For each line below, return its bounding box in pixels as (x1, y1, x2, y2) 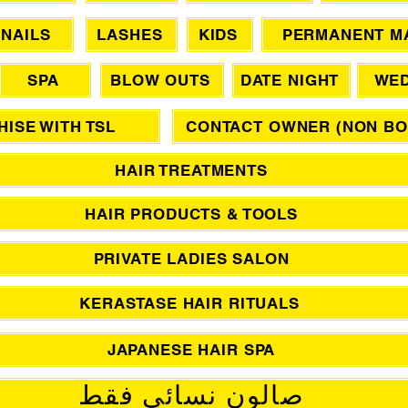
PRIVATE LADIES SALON (93, 249, 290, 268)
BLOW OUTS (110, 70, 210, 89)
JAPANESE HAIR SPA (107, 340, 276, 359)
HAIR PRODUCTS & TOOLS (85, 204, 298, 223)
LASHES (97, 25, 163, 44)
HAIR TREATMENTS (115, 160, 268, 179)
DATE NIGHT (240, 70, 340, 89)
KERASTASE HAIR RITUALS (79, 293, 300, 312)
